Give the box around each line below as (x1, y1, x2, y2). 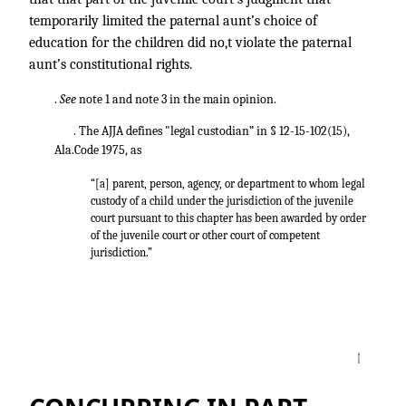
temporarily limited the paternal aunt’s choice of (29, 13, 317, 29)
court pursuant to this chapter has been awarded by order (90, 210, 366, 225)
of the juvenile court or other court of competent (90, 227, 320, 242)
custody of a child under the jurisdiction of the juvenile (90, 193, 353, 208)
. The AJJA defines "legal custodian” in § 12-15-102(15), (73, 123, 350, 139)
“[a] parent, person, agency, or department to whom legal (90, 176, 365, 190)
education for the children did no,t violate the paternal (29, 34, 352, 51)
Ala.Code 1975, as (54, 142, 141, 158)
